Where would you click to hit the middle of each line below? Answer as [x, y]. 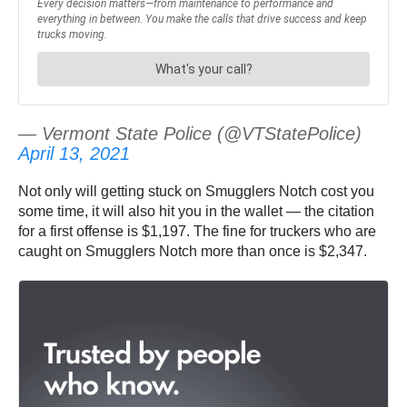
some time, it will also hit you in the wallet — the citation [196, 212]
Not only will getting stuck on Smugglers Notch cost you [196, 192]
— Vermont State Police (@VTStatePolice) [190, 134]
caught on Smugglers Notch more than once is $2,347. [193, 252]
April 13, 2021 [74, 154]
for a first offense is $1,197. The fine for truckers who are [197, 232]
